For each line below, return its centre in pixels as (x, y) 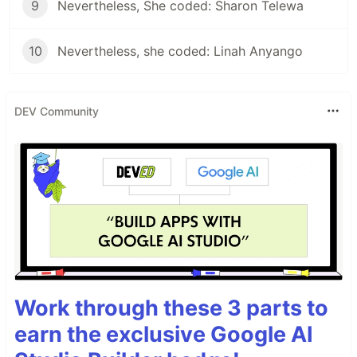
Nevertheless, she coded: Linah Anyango (180, 51)
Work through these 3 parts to (171, 308)
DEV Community (57, 111)
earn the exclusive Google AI (164, 334)
